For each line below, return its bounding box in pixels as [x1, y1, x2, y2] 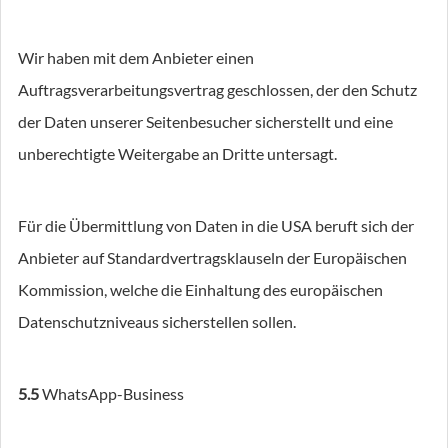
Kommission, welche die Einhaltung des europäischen [18, 280, 383, 299]
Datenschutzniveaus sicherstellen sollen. [18, 312, 296, 331]
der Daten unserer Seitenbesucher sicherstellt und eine [18, 112, 393, 131]
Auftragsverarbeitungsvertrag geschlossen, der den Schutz [18, 80, 417, 99]
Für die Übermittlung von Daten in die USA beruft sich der [18, 216, 414, 235]
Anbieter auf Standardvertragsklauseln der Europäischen [18, 248, 407, 267]
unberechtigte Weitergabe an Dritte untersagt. [18, 144, 337, 163]
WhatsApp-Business [39, 384, 184, 403]
